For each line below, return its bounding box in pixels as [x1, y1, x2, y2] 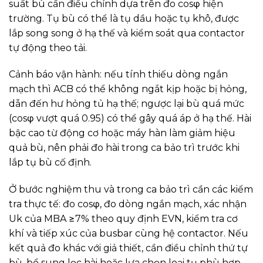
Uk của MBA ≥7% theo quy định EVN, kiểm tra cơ [9, 213, 238, 225]
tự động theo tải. [9, 42, 87, 53]
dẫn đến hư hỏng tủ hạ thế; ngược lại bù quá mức [9, 98, 244, 110]
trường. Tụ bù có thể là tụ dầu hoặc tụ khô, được [9, 12, 239, 24]
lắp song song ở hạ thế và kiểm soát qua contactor [9, 27, 245, 39]
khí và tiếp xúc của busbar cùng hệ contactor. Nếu [9, 228, 248, 240]
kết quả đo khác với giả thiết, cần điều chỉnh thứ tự [9, 242, 248, 254]
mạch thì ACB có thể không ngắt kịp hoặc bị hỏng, [9, 83, 247, 95]
